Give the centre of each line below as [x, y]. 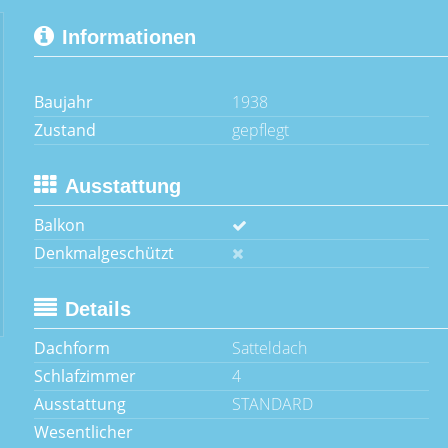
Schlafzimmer [85, 376]
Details [98, 309]
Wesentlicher [83, 432]
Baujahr [63, 102]
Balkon [59, 225]
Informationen [129, 37]
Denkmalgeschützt [104, 253]
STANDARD [272, 404]
